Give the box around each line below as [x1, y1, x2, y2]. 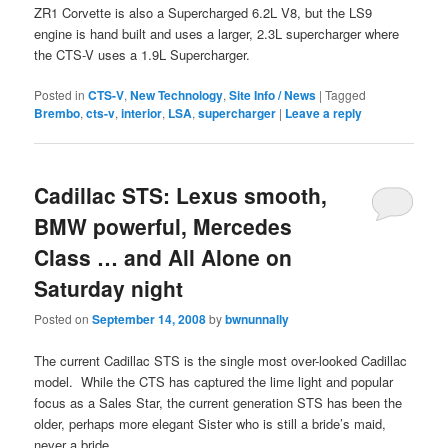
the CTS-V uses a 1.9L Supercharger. [34, 44, 251, 64]
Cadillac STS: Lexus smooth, [34, 180, 328, 211]
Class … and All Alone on [34, 242, 293, 273]
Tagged [325, 85, 367, 103]
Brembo [34, 103, 81, 122]
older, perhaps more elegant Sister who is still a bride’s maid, [34, 413, 387, 433]
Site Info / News [229, 85, 317, 104]
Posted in [34, 85, 86, 103]
